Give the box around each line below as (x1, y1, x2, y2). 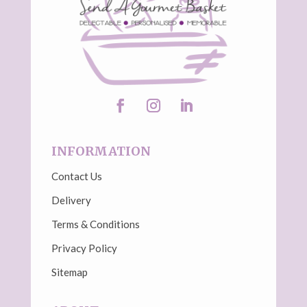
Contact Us (51, 169, 102, 182)
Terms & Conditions (51, 217, 140, 230)
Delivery (51, 193, 91, 206)
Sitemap (51, 265, 88, 278)
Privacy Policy (51, 241, 117, 254)
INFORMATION (51, 143, 151, 159)
